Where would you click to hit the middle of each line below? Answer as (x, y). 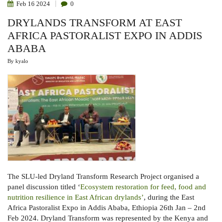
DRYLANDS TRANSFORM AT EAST (95, 23)
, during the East (169, 197)
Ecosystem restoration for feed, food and (143, 187)
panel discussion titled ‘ (44, 187)
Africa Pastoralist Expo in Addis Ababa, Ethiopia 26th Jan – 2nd (107, 207)
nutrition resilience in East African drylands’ (76, 197)
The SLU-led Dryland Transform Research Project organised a (103, 176)
